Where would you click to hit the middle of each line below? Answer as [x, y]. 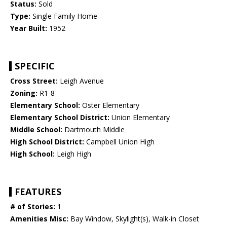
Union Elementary [140, 118]
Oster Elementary [110, 105]
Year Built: [29, 28]
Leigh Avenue [81, 81]
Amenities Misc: [39, 219]
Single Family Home [64, 16]
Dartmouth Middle [93, 130]
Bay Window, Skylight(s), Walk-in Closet [134, 219]
